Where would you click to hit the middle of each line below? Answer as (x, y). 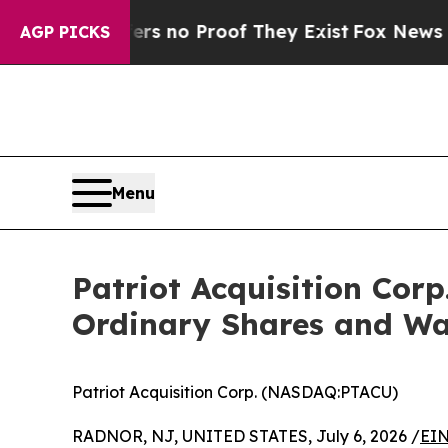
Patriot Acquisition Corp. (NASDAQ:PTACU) (235, 391)
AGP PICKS (65, 32)
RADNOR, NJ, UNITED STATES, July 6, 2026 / (246, 435)
